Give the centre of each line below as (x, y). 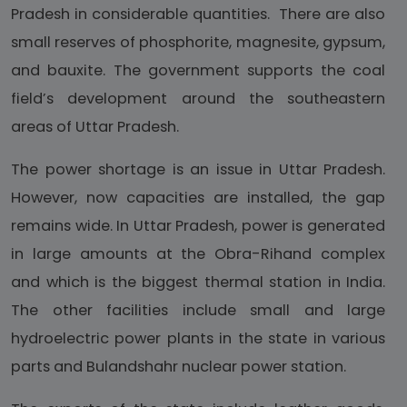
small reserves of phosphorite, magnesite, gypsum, (198, 43)
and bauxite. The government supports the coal (198, 71)
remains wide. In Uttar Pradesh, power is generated (198, 226)
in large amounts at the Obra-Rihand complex (198, 254)
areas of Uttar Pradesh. (95, 127)
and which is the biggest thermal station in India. (198, 283)
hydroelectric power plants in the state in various (198, 339)
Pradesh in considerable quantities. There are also (198, 15)
